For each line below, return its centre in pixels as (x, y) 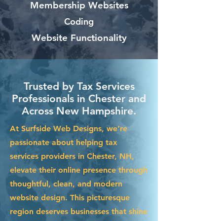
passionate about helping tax (64, 142)
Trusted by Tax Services (79, 86)
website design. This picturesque (70, 197)
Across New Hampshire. (79, 110)
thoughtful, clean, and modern (66, 184)
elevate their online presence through (79, 170)
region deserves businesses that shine (79, 211)
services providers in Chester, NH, (72, 156)
